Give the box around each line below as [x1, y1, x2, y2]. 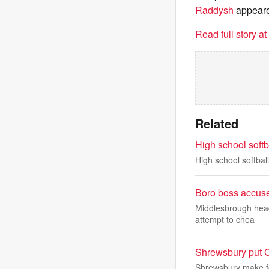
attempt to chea [195, 213, 255, 225]
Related [195, 115, 238, 132]
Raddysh [195, 3, 234, 17]
